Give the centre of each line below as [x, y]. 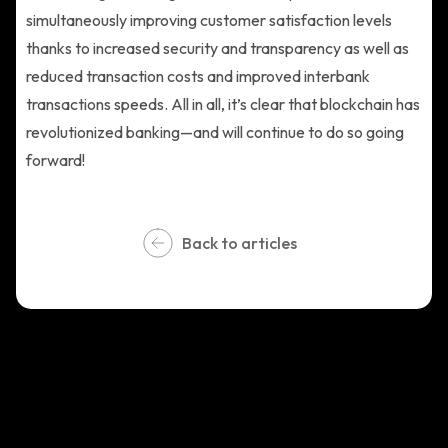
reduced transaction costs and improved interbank [198, 76]
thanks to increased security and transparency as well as [217, 48]
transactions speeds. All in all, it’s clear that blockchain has [223, 104]
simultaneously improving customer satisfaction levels [209, 20]
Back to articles [239, 243]
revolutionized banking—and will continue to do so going [215, 132]
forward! [55, 160]
